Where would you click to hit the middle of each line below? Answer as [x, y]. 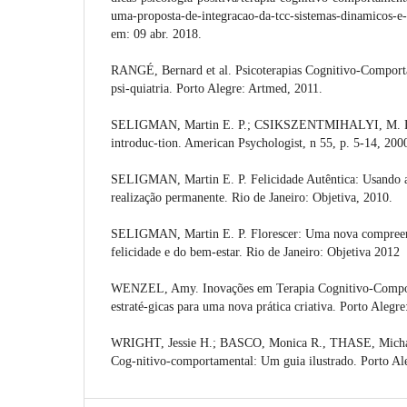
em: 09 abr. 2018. [156, 34]
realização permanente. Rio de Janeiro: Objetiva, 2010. [252, 197]
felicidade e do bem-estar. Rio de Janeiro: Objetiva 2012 [255, 252]
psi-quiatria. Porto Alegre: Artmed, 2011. [217, 88]
